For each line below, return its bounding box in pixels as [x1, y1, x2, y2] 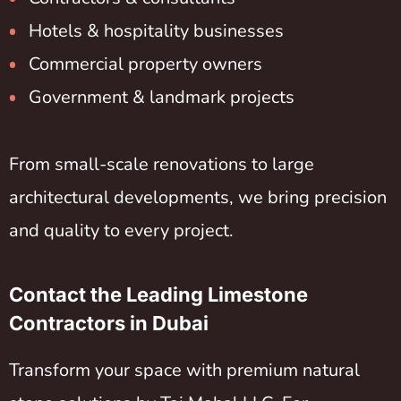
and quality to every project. [9, 218, 234, 243]
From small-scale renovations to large [9, 151, 314, 176]
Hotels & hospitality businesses [29, 19, 284, 44]
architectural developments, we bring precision [9, 184, 387, 209]
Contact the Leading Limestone [9, 283, 308, 307]
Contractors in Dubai [9, 311, 209, 336]
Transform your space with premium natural [9, 358, 360, 383]
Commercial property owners [29, 52, 262, 77]
